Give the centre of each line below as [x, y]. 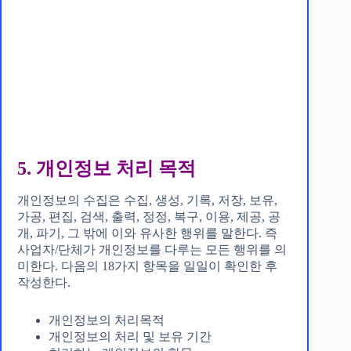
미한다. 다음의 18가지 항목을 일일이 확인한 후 [147, 266]
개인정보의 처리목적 [107, 320]
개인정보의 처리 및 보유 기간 [130, 336]
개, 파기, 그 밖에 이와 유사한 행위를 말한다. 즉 [147, 233]
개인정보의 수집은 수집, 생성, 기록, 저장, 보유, [147, 200]
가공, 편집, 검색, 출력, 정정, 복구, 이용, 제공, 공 [149, 216]
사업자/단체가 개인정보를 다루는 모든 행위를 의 [152, 249]
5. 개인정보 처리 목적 [107, 168]
